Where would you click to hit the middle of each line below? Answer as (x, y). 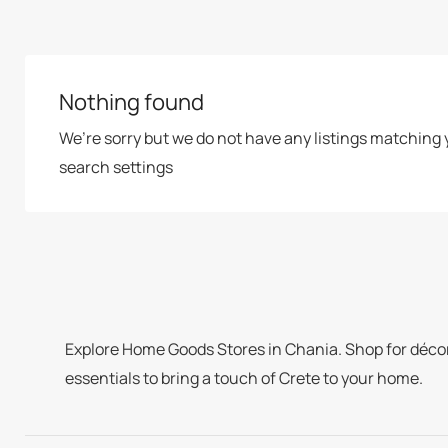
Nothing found (131, 102)
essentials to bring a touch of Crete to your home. (244, 378)
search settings (116, 167)
